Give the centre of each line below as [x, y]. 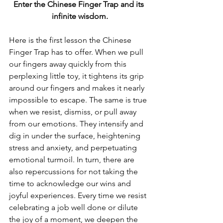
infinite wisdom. [80, 16]
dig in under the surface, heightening [76, 136]
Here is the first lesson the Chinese [71, 40]
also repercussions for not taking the [74, 172]
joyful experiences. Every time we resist [79, 196]
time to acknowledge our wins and [71, 184]
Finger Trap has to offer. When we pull [77, 52]
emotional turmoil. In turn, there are [73, 160]
